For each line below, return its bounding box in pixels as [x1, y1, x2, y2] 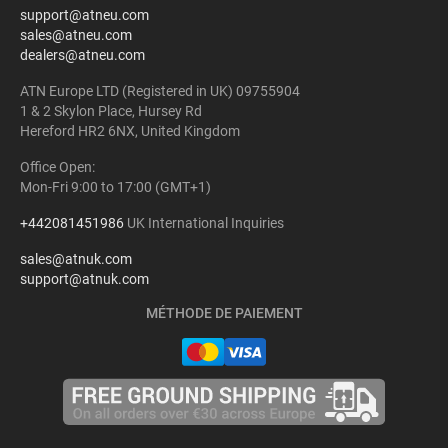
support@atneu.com [20, 6, 149, 23]
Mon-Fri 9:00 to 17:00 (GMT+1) [20, 178, 211, 195]
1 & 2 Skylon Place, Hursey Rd [20, 102, 202, 119]
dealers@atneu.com [20, 46, 145, 63]
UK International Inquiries [124, 214, 284, 231]
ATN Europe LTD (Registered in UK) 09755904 [20, 82, 300, 99]
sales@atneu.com [20, 26, 132, 43]
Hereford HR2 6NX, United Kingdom [20, 122, 240, 139]
